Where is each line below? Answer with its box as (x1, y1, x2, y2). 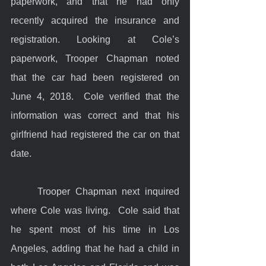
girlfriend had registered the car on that (11, 129, 179, 140)
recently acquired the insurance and (11, 15, 179, 26)
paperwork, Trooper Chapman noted (11, 53, 179, 64)
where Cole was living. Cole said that (11, 205, 179, 216)
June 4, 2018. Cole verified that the (11, 91, 179, 102)
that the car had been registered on (11, 72, 179, 83)
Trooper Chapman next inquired (11, 186, 37, 197)
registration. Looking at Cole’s (11, 34, 179, 45)
